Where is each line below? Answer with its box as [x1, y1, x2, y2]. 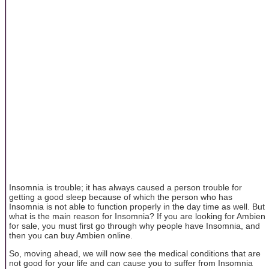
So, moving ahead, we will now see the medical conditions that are [9, 249, 261, 259]
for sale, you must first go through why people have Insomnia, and [9, 220, 260, 231]
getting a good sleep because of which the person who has [9, 192, 232, 202]
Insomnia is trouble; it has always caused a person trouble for [9, 182, 242, 192]
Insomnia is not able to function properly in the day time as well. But [9, 201, 265, 211]
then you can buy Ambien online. [9, 230, 133, 240]
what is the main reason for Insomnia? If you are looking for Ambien [9, 211, 265, 221]
